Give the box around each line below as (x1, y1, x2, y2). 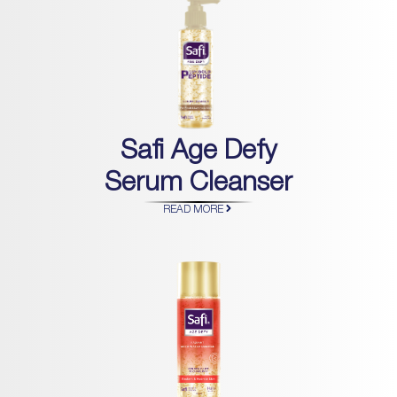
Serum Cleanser (104, 171, 292, 198)
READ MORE (162, 204, 223, 215)
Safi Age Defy (120, 139, 276, 167)
